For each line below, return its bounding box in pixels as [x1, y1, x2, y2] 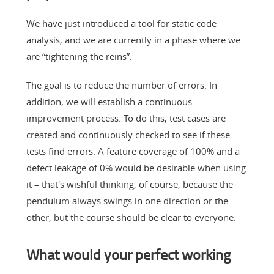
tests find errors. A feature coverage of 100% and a [26, 144, 240, 157]
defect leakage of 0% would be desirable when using [26, 161, 246, 174]
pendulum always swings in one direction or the [26, 194, 228, 207]
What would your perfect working [26, 243, 231, 264]
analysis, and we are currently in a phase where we [26, 33, 240, 46]
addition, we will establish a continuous [26, 95, 192, 108]
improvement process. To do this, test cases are [26, 111, 226, 124]
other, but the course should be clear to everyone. [26, 210, 236, 223]
